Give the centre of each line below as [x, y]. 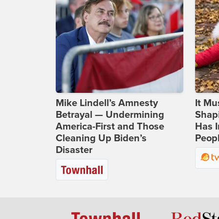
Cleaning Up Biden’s [101, 139]
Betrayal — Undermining [110, 115]
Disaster [74, 150]
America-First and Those [110, 127]
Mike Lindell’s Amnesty [107, 103]
